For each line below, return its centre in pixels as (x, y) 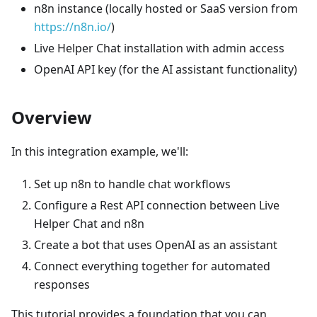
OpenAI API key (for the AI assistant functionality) (166, 69)
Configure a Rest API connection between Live (157, 205)
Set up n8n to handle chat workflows (132, 184)
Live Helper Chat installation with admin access (159, 48)
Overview (52, 117)
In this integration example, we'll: (100, 151)
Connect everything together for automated (152, 266)
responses (62, 284)
